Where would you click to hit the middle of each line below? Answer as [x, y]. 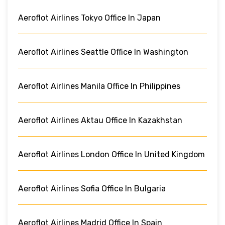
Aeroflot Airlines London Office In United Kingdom [111, 154]
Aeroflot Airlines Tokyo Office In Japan [89, 18]
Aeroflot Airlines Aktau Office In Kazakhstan [100, 120]
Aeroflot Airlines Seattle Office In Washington [103, 52]
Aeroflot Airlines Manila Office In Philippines [99, 86]
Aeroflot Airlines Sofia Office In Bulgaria [92, 188]
